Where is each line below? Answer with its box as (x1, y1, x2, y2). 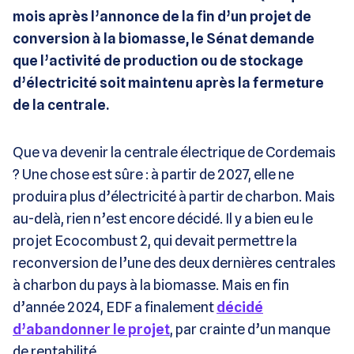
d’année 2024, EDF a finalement (13, 298, 217, 315)
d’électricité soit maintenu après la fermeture (13, 73, 324, 91)
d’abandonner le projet (13, 320, 170, 337)
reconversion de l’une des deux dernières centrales (13, 254, 336, 271)
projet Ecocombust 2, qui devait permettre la (13, 232, 297, 249)
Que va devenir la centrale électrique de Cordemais (13, 143, 336, 160)
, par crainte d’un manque (170, 320, 330, 337)
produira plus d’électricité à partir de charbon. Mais (13, 187, 335, 205)
